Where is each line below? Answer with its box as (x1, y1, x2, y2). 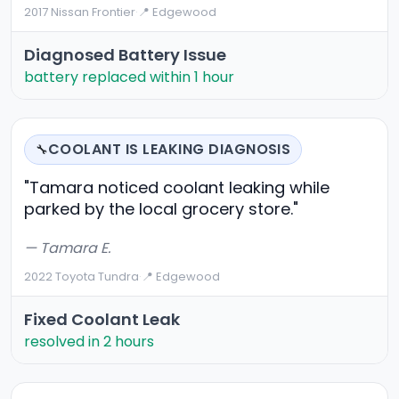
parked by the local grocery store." (24, 198, 298, 221)
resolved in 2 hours (24, 331, 154, 353)
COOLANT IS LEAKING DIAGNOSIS (48, 139, 291, 160)
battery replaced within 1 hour (24, 67, 234, 88)
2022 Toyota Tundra (24, 268, 139, 286)
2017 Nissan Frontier (24, 4, 135, 21)
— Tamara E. (24, 238, 110, 259)
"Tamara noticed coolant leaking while (24, 176, 330, 199)
